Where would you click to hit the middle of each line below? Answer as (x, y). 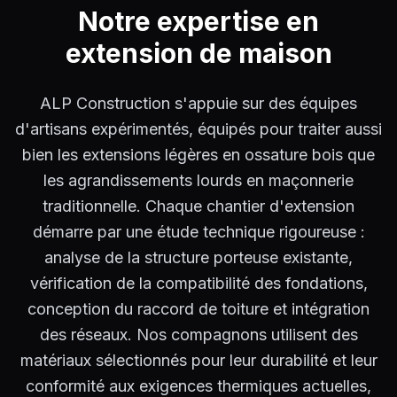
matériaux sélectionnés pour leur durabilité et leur (198, 361)
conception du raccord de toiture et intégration (198, 309)
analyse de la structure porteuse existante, (198, 258)
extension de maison (198, 54)
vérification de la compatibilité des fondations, (198, 284)
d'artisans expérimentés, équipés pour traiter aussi (198, 129)
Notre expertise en (198, 22)
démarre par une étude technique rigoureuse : (198, 232)
